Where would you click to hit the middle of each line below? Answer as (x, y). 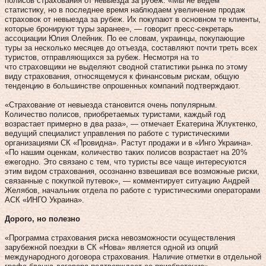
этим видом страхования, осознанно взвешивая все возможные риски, (132, 171)
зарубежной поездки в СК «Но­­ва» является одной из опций (111, 247)
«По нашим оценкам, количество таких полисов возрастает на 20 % (126, 152)
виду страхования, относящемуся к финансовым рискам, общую (122, 76)
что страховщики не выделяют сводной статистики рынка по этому (126, 66)
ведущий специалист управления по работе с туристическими (117, 133)
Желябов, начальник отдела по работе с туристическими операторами (132, 190)
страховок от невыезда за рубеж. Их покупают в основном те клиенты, (133, 19)
